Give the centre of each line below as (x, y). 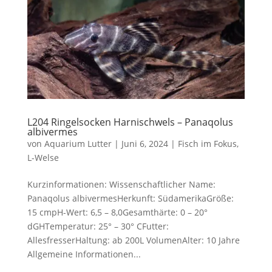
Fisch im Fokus (207, 143)
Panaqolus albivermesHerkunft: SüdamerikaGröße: (130, 198)
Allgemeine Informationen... (84, 254)
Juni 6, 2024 (144, 143)
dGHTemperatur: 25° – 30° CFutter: (99, 226)
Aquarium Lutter (78, 143)
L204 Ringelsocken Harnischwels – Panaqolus (130, 122)
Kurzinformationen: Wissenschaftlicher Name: (121, 184)
